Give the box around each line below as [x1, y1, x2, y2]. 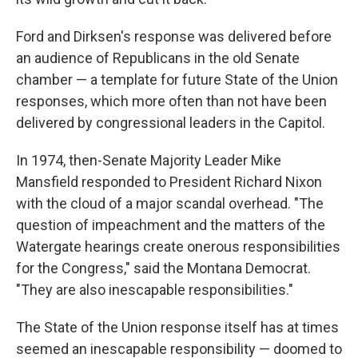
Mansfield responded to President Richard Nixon [16, 173, 322, 190]
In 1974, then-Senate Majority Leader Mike [16, 152, 281, 169]
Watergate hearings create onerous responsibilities [16, 238, 340, 255]
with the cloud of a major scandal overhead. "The [16, 195, 324, 212]
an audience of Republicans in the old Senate [16, 50, 300, 66]
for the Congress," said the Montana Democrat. [16, 260, 311, 276]
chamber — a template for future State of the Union [16, 71, 338, 88]
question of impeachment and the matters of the [16, 217, 325, 233]
